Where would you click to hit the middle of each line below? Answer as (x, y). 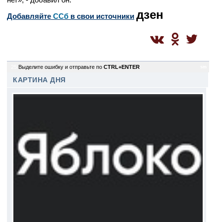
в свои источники (101, 16)
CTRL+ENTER (122, 67)
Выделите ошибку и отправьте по (61, 67)
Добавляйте (30, 16)
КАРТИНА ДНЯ (39, 80)
